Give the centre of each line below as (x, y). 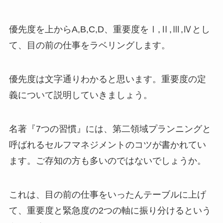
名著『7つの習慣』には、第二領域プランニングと (110, 129)
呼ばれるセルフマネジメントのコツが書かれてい (107, 145)
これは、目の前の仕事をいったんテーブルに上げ (107, 194)
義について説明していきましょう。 (80, 95)
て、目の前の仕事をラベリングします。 (89, 46)
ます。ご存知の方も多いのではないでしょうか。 (107, 161)
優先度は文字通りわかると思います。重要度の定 (107, 79)
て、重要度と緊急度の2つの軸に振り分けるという (110, 210)
